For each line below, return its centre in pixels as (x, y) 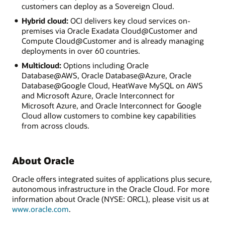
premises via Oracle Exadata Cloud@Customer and (109, 31)
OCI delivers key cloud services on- (129, 21)
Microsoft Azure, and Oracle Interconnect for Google (111, 106)
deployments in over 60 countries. (81, 51)
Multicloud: (41, 66)
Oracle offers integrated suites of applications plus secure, (112, 179)
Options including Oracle (105, 66)
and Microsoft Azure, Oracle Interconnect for (98, 96)
